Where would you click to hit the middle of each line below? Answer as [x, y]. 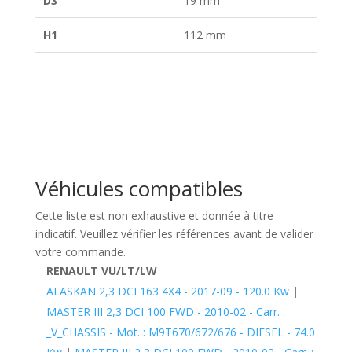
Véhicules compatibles [139, 188]
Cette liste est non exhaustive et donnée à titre [154, 215]
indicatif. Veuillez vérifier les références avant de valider [174, 233]
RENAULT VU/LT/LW [101, 270]
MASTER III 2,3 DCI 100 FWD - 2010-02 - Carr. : [165, 311]
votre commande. [80, 251]
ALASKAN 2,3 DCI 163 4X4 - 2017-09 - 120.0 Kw [167, 291]
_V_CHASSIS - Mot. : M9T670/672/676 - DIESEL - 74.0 [180, 332]
